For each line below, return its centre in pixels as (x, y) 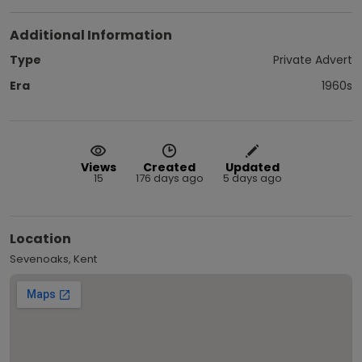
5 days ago (252, 178)
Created (169, 167)
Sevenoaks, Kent (53, 259)
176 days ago (169, 178)
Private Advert (313, 59)
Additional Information (91, 35)
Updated (252, 167)
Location (40, 238)
